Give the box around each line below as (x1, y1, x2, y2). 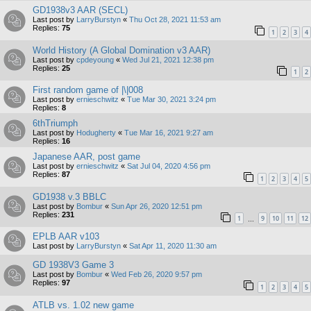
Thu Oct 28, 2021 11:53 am (129, 15, 221, 24)
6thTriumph (33, 118, 78, 129)
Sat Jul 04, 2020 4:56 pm (127, 162, 210, 171)
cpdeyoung (76, 55, 114, 64)
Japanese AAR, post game (33, 151, 140, 162)
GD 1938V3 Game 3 (33, 260, 114, 271)
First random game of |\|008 (33, 85, 143, 96)
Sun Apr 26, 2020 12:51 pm (111, 201, 202, 210)
